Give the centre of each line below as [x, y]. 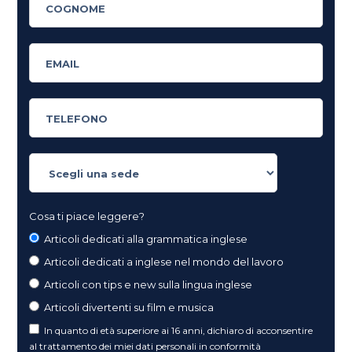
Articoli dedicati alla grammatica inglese [146, 238]
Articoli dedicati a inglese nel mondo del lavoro [164, 261]
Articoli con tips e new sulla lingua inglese [148, 284]
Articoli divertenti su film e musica [129, 307]
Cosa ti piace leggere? [87, 216]
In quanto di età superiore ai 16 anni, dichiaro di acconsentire [179, 330]
